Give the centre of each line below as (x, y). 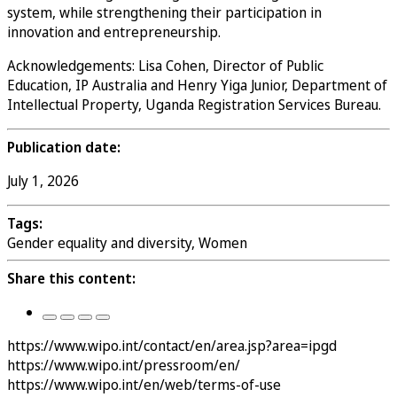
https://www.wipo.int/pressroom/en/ (124, 366)
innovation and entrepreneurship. (114, 32)
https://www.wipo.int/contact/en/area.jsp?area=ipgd (172, 346)
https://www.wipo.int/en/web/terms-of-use (144, 385)
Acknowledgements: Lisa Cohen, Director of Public (165, 66)
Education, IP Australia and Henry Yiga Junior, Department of (197, 86)
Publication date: (64, 148)
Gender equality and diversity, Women (127, 243)
